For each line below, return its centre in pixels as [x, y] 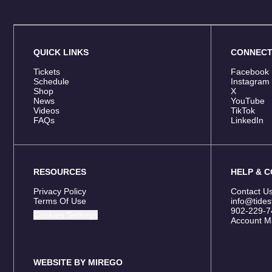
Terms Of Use [60, 201]
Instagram [250, 81]
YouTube [247, 101]
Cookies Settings [66, 215]
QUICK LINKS [61, 52]
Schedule [51, 81]
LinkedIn [247, 120]
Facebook [250, 72]
